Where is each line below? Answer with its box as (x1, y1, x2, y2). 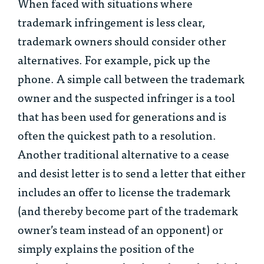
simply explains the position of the (18, 239, 194, 258)
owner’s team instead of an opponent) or (18, 220, 223, 239)
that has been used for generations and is (18, 107, 226, 126)
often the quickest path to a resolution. (18, 126, 216, 144)
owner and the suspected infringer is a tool (18, 88, 235, 107)
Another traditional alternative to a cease (18, 144, 229, 163)
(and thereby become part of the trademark (18, 201, 238, 220)
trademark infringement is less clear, (18, 12, 205, 31)
